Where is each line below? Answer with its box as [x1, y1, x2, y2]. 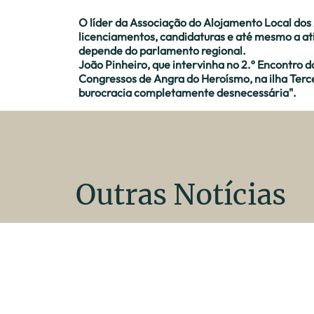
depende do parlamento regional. [78, 43, 246, 58]
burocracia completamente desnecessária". [78, 86, 296, 100]
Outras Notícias [76, 177, 286, 213]
